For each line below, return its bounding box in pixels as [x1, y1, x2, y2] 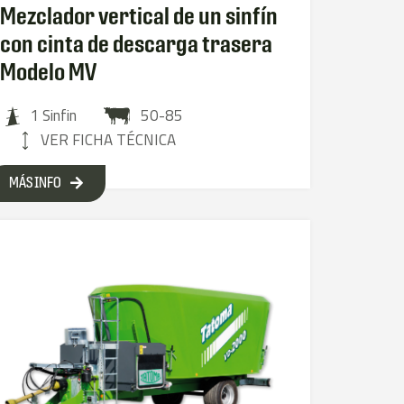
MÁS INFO [9, 174, 62, 192]
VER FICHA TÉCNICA [41, 128, 177, 152]
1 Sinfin [29, 104, 77, 128]
